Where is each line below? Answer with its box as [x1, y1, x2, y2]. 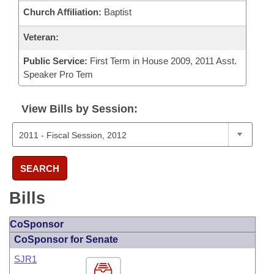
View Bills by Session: [21, 103, 138, 115]
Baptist [102, 7, 131, 17]
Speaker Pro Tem [23, 69, 93, 80]
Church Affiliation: [23, 7, 102, 17]
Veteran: [23, 32, 59, 42]
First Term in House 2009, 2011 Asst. [87, 56, 237, 66]
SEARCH [20, 163, 59, 174]
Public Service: [23, 56, 87, 66]
